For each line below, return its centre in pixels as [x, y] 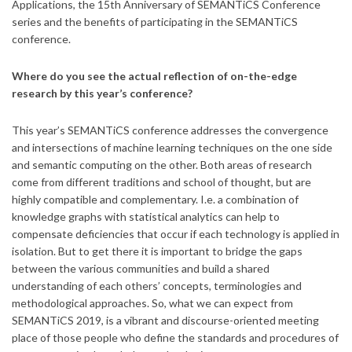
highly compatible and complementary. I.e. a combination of [155, 199]
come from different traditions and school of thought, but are [161, 181]
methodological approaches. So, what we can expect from [152, 302]
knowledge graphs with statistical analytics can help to [146, 216]
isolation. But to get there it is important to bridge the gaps [157, 251]
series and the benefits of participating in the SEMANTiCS [155, 21]
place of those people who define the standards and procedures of [175, 337]
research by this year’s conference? [102, 93]
